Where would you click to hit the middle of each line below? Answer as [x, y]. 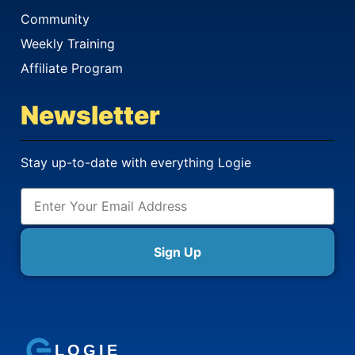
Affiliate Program [72, 68]
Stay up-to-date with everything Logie [136, 162]
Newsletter [90, 115]
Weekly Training [68, 43]
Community [55, 19]
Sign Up [177, 252]
